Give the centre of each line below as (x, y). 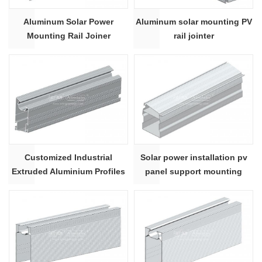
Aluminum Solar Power (68, 21)
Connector (68, 49)
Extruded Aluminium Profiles (68, 171)
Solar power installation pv (194, 157)
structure (194, 185)
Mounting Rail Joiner (68, 35)
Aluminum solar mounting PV (194, 21)
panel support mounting (194, 171)
